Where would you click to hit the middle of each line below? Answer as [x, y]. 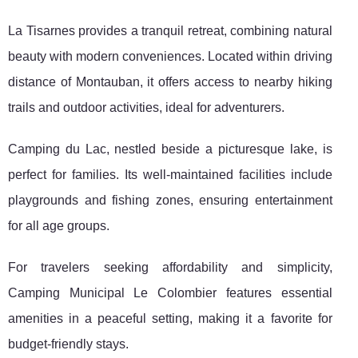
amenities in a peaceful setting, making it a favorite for [170, 319]
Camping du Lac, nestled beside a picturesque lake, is [170, 149]
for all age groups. [59, 226]
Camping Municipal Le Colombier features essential [170, 293]
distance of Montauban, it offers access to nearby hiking [170, 82]
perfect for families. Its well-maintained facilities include [170, 175]
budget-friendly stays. [68, 344]
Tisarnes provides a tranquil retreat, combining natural [179, 31]
